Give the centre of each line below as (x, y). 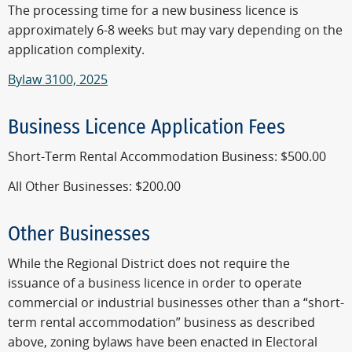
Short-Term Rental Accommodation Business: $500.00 (167, 157)
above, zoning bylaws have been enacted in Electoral (163, 343)
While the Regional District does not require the (149, 264)
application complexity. (76, 49)
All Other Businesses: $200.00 (94, 186)
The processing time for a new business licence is (153, 10)
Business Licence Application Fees (147, 126)
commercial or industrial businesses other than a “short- (176, 303)
